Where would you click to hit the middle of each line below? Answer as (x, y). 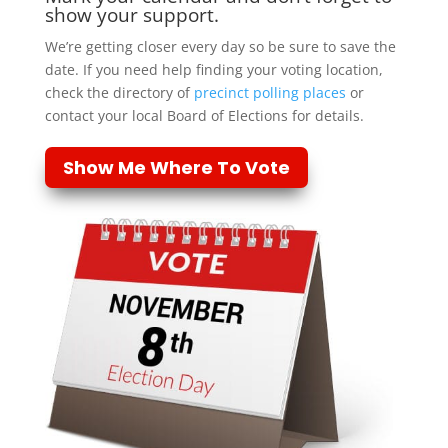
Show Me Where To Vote (176, 167)
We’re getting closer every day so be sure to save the (220, 47)
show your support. (131, 15)
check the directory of (119, 93)
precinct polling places (269, 93)
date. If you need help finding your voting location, (213, 70)
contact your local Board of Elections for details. (204, 116)
